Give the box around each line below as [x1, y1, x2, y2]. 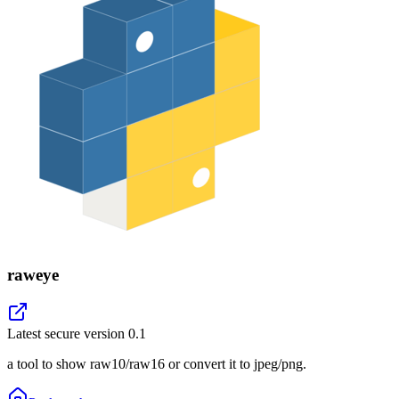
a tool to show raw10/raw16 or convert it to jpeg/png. [7, 356, 306, 372]
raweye [7, 265, 59, 284]
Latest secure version [7, 326, 128, 342]
